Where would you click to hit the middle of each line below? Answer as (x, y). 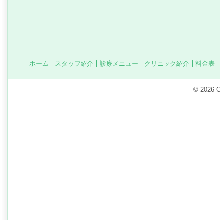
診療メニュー (119, 64)
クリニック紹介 (167, 64)
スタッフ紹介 (74, 64)
